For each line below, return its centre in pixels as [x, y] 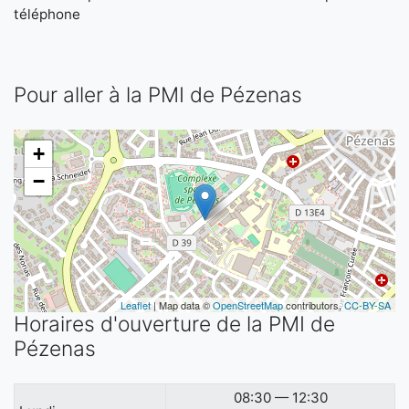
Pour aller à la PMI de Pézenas [158, 95]
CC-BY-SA [367, 305]
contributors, [314, 305]
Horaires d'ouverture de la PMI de [174, 324]
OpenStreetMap [248, 305]
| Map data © [182, 305]
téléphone [47, 14]
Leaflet [136, 305]
